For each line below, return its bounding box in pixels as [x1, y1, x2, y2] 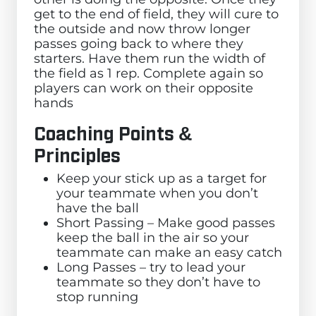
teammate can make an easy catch [56, 244, 282, 260]
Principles [34, 142, 121, 165]
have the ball [56, 200, 139, 215]
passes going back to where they [34, 35, 243, 51]
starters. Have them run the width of [34, 50, 265, 66]
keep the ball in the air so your [56, 229, 249, 245]
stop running [56, 288, 138, 304]
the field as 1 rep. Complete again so [34, 65, 263, 80]
